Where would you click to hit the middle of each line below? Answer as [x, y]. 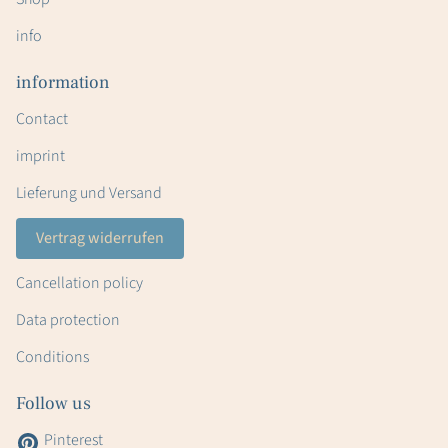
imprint [40, 156]
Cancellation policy [79, 283]
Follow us [53, 404]
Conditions [52, 357]
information [63, 83]
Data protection [68, 320]
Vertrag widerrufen [100, 238]
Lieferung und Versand [89, 193]
